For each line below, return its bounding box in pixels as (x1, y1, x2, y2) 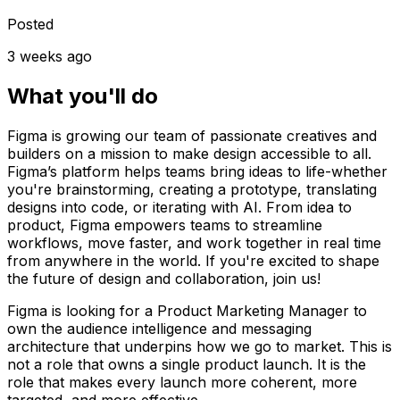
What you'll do (7, 82, 158, 109)
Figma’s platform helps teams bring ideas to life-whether (7, 162, 387, 180)
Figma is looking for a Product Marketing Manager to (7, 301, 367, 320)
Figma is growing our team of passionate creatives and (7, 126, 377, 145)
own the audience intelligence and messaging (7, 319, 312, 337)
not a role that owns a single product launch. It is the (7, 354, 366, 373)
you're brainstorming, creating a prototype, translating (7, 179, 377, 198)
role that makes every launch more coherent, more (7, 372, 357, 391)
